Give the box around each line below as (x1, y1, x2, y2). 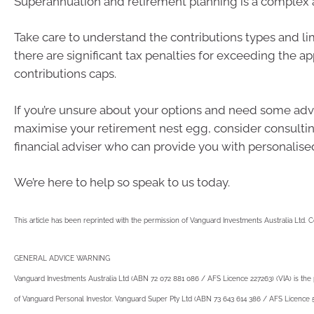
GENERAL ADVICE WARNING (14, 254, 110, 262)
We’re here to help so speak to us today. (14, 175, 233, 189)
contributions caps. (14, 67, 116, 81)
